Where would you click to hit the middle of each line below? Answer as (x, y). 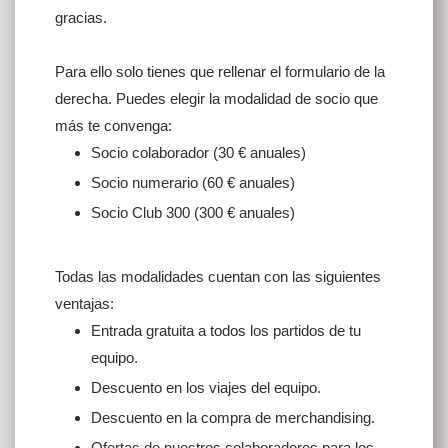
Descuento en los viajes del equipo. (206, 387)
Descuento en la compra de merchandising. (233, 417)
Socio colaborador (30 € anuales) (198, 152)
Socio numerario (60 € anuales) (193, 182)
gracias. (81, 17)
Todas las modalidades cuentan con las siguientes (218, 276)
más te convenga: (113, 125)
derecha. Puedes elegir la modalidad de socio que (216, 98)
